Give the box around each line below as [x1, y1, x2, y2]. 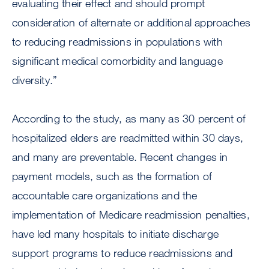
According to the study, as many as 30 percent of [12, 112, 246, 125]
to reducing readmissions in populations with [12, 35, 223, 49]
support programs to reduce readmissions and [12, 246, 233, 260]
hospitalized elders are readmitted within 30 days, [12, 131, 244, 145]
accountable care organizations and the [12, 189, 198, 202]
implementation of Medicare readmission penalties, [12, 208, 250, 222]
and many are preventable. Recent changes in [12, 150, 228, 164]
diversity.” [12, 73, 58, 87]
